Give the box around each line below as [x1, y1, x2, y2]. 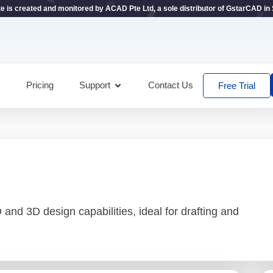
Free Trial [218, 80, 255, 91]
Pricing [26, 80, 54, 90]
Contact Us [147, 80, 193, 90]
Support [79, 80, 110, 90]
